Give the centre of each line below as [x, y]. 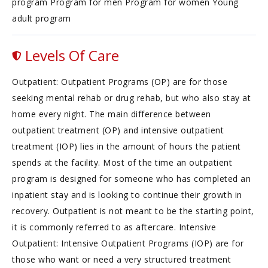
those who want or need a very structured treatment [121, 259]
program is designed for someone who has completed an [131, 179]
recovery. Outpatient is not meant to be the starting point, [133, 211]
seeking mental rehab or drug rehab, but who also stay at [131, 98]
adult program [42, 18]
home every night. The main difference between [112, 114]
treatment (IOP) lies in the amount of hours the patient [127, 146]
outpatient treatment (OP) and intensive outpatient [118, 130]
